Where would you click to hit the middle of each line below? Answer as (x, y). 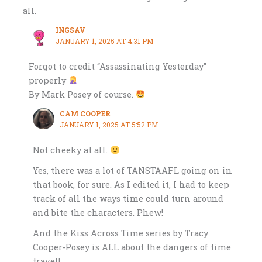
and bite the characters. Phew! (98, 212)
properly (48, 80)
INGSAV (70, 30)
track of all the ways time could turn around (128, 198)
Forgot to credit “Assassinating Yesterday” (117, 66)
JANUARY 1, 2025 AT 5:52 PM (109, 125)
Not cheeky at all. (72, 150)
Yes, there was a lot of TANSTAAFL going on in (133, 170)
